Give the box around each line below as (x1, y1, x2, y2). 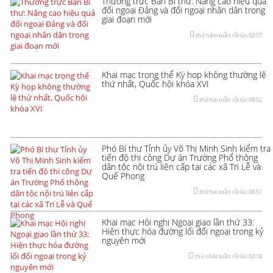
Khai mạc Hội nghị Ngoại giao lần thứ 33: (102, 216, 254, 228)
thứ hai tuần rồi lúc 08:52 (198, 95, 262, 104)
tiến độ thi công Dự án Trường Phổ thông (102, 151, 258, 163)
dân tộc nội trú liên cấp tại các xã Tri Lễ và (102, 160, 261, 172)
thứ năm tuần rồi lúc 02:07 (194, 30, 262, 39)
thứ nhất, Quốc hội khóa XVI (102, 77, 209, 90)
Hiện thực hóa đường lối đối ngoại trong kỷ (102, 225, 263, 237)
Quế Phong (102, 169, 144, 182)
